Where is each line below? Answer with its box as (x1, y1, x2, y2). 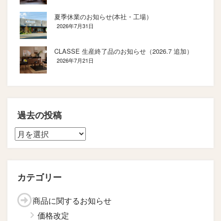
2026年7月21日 (57, 56, 94, 64)
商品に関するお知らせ (33, 194, 111, 206)
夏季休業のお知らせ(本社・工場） (54, 11, 152, 21)
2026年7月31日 (57, 21, 94, 30)
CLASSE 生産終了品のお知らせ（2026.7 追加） (54, 46, 193, 56)
